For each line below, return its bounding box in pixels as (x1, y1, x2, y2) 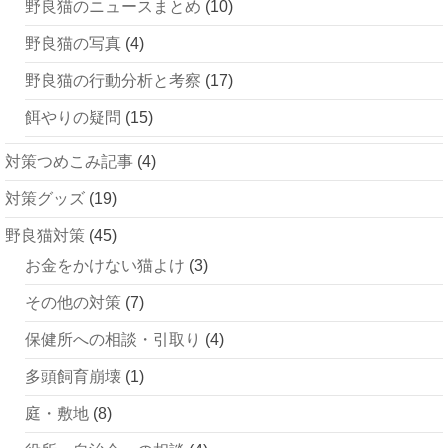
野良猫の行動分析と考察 (25, 72, 201, 90)
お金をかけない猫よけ (25, 257, 185, 275)
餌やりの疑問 (25, 109, 121, 127)
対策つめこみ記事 (5, 153, 133, 171)
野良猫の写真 (25, 35, 121, 53)
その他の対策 (25, 294, 121, 312)
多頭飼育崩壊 (25, 368, 121, 386)
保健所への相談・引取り (25, 331, 201, 349)
